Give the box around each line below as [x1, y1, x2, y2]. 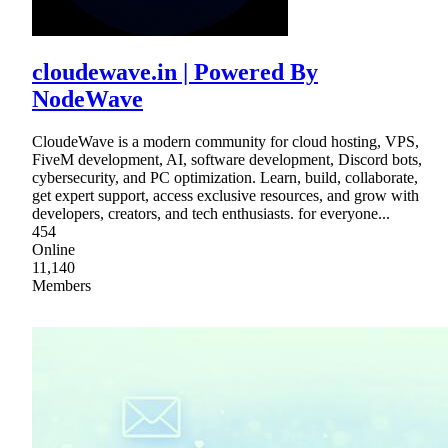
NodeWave [32, 86, 143, 113]
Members [32, 277, 91, 295]
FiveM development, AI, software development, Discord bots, [32, 151, 422, 169]
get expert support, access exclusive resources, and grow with [32, 187, 419, 205]
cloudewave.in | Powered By [32, 59, 318, 86]
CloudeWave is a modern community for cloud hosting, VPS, [32, 133, 419, 151]
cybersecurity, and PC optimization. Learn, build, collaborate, [32, 169, 418, 187]
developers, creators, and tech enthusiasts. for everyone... [32, 205, 390, 223]
